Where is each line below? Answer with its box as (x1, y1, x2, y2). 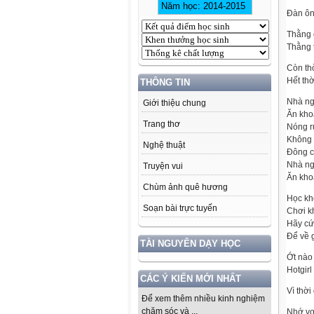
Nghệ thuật (143, 140, 185, 151)
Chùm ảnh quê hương (143, 182, 228, 193)
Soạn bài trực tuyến (143, 203, 217, 214)
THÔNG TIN (140, 77, 190, 88)
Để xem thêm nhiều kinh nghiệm (142, 294, 265, 304)
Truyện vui (143, 161, 183, 172)
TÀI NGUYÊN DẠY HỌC (140, 238, 240, 250)
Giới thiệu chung (143, 98, 206, 109)
